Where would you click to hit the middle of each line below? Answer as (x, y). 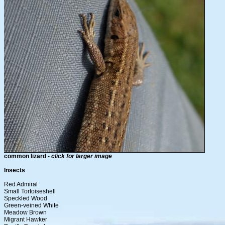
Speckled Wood (26, 199)
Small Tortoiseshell (30, 192)
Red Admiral (21, 185)
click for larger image (82, 156)
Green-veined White (31, 206)
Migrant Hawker (26, 220)
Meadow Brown (25, 213)
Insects (15, 171)
